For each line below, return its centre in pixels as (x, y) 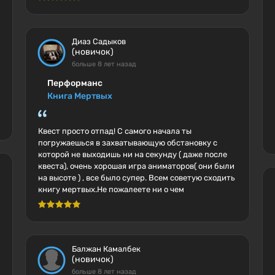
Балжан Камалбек (106, 249)
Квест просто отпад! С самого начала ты (114, 131)
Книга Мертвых (79, 96)
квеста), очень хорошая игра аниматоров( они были (136, 166)
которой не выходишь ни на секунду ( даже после (132, 154)
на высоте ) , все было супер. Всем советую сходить (136, 178)
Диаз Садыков (99, 41)
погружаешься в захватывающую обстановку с (127, 143)
